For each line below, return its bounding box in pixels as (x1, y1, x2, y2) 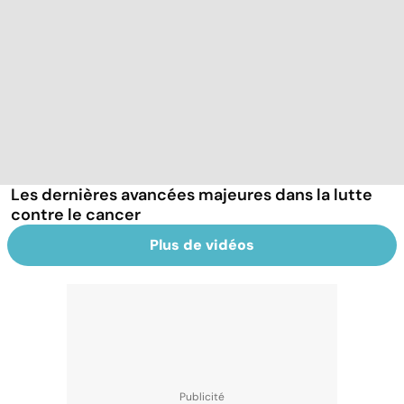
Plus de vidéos (150, 234, 254, 254)
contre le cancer (11, 203, 141, 225)
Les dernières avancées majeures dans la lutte (11, 183, 372, 206)
